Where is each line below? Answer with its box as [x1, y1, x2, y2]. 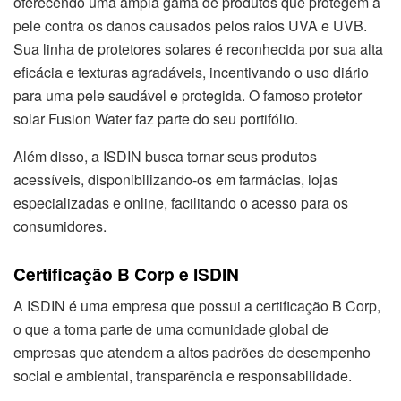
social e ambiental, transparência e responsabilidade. [13, 365, 352, 387]
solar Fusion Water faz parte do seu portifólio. [13, 108, 298, 130]
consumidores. [13, 216, 107, 237]
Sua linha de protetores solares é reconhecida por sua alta [13, 38, 383, 60]
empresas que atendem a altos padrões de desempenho [13, 342, 371, 363]
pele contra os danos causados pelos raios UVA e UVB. [13, 15, 367, 37]
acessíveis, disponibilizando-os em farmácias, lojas [13, 169, 338, 191]
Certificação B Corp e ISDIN [13, 260, 239, 286]
